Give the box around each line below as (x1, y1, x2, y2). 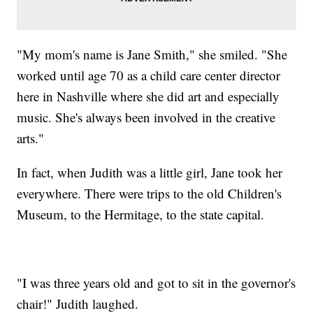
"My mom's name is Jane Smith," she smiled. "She (17, 45, 288, 63)
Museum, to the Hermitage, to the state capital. (17, 205, 265, 223)
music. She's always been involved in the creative (17, 108, 276, 126)
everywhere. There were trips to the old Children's (17, 184, 282, 202)
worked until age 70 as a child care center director (17, 66, 281, 84)
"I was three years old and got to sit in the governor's (17, 273, 296, 291)
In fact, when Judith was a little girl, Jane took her (17, 163, 283, 181)
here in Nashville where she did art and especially (17, 87, 280, 105)
